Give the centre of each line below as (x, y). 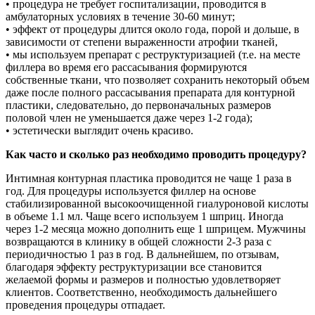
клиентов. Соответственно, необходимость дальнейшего (141, 292)
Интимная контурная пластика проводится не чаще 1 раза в (149, 178)
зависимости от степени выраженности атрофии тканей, (142, 41)
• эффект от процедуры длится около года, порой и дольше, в (153, 29)
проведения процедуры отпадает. (85, 304)
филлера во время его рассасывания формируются (126, 67)
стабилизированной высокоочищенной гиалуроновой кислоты (157, 203)
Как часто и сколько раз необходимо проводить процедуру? (156, 154)
